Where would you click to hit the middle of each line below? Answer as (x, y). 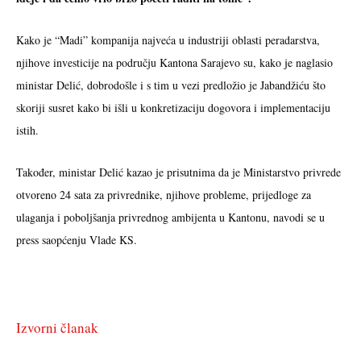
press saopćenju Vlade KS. (77, 239)
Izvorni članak (57, 327)
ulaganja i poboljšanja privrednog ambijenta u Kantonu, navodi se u (170, 217)
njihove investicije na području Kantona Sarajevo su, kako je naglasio (174, 62)
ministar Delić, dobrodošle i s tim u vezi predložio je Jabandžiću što (171, 85)
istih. (27, 130)
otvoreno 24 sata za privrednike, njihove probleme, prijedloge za (164, 194)
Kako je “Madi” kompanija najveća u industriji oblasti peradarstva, (168, 39)
